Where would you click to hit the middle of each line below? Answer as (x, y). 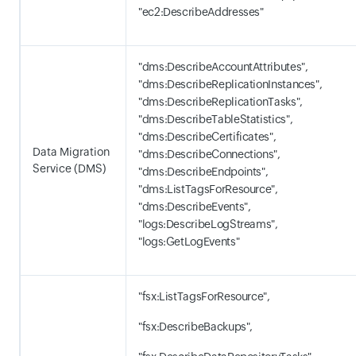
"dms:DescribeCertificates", (207, 137)
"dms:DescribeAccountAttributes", (223, 67)
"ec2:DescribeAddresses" (201, 12)
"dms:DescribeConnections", (209, 154)
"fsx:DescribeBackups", (196, 327)
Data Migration (71, 152)
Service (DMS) (69, 168)
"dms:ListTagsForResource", (208, 189)
